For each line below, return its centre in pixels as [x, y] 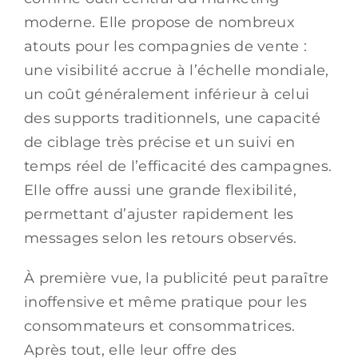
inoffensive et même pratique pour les [165, 302]
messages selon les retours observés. [161, 238]
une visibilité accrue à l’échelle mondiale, [177, 70]
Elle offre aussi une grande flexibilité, [160, 190]
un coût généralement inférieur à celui [167, 94]
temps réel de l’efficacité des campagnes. [178, 166]
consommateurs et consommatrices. [160, 326]
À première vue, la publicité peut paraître [177, 278]
